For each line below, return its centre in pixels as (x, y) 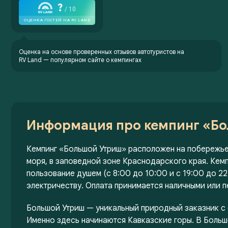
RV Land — (34, 60)
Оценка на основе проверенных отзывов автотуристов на (102, 52)
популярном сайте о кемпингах (95, 60)
